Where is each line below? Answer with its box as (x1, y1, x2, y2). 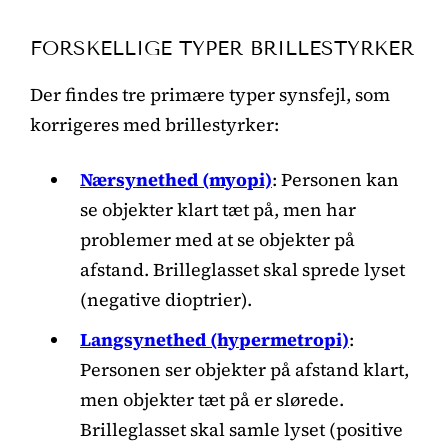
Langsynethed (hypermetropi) (80, 326, 349, 352)
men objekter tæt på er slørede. (80, 386, 344, 412)
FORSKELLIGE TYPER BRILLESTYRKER (30, 35, 414, 60)
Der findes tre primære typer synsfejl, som (30, 81, 390, 107)
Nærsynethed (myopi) (80, 166, 272, 192)
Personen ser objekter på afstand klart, (80, 356, 409, 382)
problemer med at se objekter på (80, 226, 355, 252)
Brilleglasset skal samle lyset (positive (80, 416, 403, 442)
